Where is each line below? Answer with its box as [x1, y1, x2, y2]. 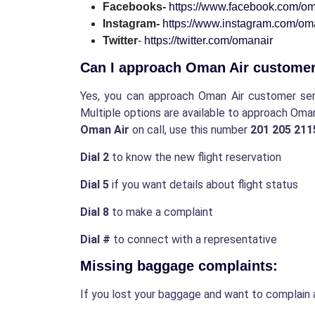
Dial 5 [80, 178, 109, 192]
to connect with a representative [110, 233, 277, 247]
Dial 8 [80, 205, 109, 219]
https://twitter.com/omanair [144, 34, 273, 47]
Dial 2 [80, 150, 109, 165]
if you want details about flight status [109, 178, 301, 192]
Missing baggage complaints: [80, 258, 278, 274]
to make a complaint [109, 205, 216, 219]
